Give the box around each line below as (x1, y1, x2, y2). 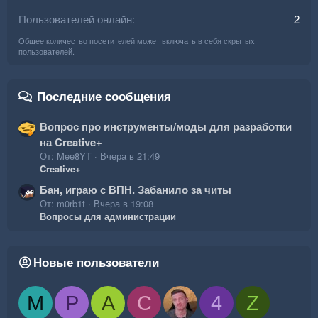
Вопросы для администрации (40, 209, 176, 223)
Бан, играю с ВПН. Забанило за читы (40, 182, 231, 197)
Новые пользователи (33, 253, 159, 270)
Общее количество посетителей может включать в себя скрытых (18, 35, 255, 47)
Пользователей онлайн (18, 11, 132, 27)
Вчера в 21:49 (100, 148, 160, 163)
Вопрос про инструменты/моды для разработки (40, 118, 292, 134)
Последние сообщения (37, 87, 171, 105)
